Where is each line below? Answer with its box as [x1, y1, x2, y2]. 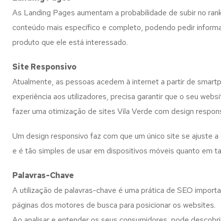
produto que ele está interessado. [12, 37, 128, 47]
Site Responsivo [12, 62, 76, 72]
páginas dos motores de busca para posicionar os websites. [12, 200, 216, 210]
